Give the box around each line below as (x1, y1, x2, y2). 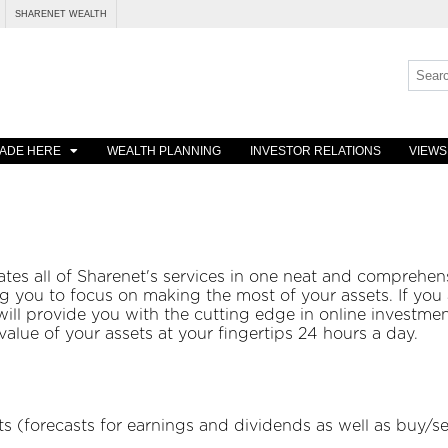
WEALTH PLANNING (106, 144, 221, 159)
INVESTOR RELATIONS (249, 144, 381, 159)
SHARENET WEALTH (14, 8, 107, 19)
